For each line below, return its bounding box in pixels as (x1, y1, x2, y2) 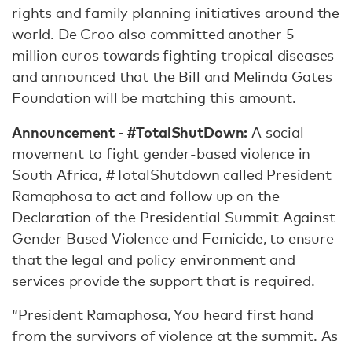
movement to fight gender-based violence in (12, 145, 311, 162)
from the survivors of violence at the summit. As (12, 327, 339, 344)
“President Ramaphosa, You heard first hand (12, 306, 314, 323)
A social (247, 123, 304, 141)
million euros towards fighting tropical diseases (12, 46, 335, 64)
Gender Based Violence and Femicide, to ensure (12, 229, 334, 247)
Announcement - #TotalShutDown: (12, 122, 248, 141)
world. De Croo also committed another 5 (12, 25, 294, 42)
